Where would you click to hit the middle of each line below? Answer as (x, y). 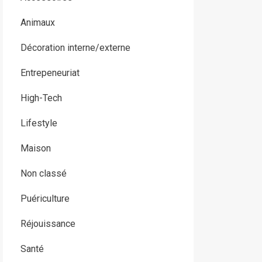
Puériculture (45, 199)
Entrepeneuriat (50, 73)
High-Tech (41, 98)
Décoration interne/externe (75, 48)
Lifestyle (39, 123)
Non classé (43, 174)
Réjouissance (48, 224)
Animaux (37, 23)
